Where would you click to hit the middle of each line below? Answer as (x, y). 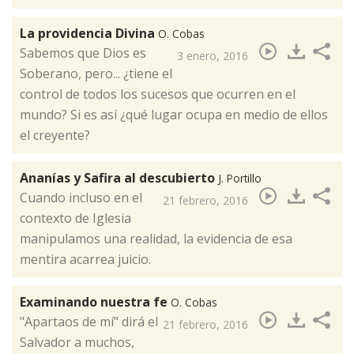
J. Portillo (240, 179)
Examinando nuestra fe (95, 302)
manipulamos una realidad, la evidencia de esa (156, 239)
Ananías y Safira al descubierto (119, 178)
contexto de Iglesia (75, 218)
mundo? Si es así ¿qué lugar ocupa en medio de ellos (174, 115)
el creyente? (55, 136)
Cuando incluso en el (81, 198)
